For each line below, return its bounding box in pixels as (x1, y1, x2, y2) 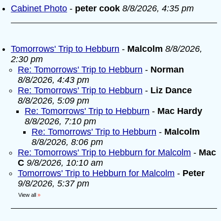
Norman (150, 65, 184, 74)
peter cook (75, 3, 120, 13)
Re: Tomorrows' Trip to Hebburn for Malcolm (18, 147, 191, 157)
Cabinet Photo (11, 3, 67, 13)
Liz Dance (150, 85, 192, 95)
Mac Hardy (157, 106, 202, 116)
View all (18, 192, 36, 198)
